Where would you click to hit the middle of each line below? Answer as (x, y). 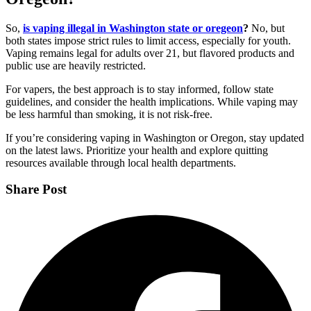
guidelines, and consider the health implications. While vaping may (152, 101)
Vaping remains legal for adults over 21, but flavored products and (150, 53)
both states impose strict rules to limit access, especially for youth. (148, 40)
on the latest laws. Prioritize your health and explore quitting (137, 150)
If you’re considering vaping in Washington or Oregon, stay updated (155, 137)
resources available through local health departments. (121, 162)
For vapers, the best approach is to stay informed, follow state (140, 89)
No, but (267, 28)
